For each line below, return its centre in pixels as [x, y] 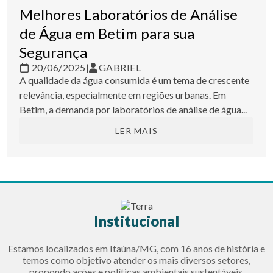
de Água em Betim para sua [107, 34]
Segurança [53, 52]
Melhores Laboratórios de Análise [129, 15]
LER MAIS [136, 131]
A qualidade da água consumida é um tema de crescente [134, 80]
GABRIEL [119, 68]
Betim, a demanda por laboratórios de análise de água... [133, 110]
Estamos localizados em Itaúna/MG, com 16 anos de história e [136, 248]
